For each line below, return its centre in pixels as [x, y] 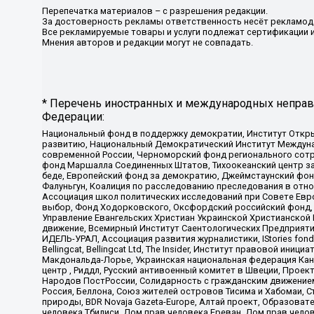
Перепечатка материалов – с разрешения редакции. [155, 11]
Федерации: [73, 117]
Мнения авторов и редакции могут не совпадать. [148, 42]
